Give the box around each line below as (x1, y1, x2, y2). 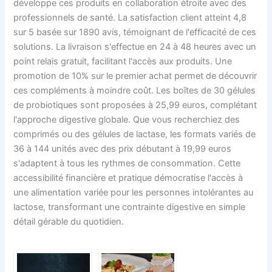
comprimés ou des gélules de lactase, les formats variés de (13, 129, 256, 140)
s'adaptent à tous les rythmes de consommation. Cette (13, 158, 241, 169)
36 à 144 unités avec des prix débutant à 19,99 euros (13, 143, 232, 155)
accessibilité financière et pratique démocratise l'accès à (13, 172, 243, 184)
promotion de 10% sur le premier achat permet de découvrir (13, 70, 257, 82)
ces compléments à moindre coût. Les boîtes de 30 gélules (13, 85, 256, 97)
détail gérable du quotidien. (13, 216, 124, 228)
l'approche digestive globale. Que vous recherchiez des (13, 114, 240, 126)
